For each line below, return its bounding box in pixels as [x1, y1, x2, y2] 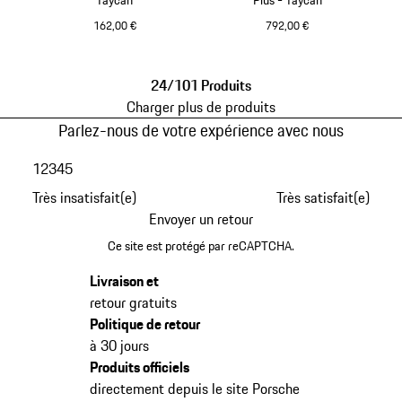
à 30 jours [89, 335, 149, 357]
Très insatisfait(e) [31, 186, 136, 208]
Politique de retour [89, 313, 200, 336]
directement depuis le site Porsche [89, 378, 300, 400]
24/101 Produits [151, 74, 251, 97]
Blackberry [113, 32, 179, 55]
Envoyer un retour [149, 207, 253, 230]
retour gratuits [89, 292, 177, 314]
